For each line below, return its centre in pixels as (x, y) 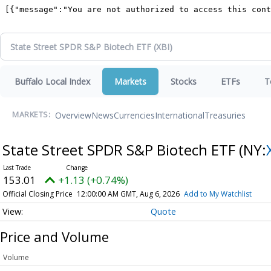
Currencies (134, 115)
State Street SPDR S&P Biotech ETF (120, 150)
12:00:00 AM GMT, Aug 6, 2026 (128, 194)
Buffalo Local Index (52, 81)
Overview (73, 115)
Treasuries (225, 115)
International (180, 115)
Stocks (184, 81)
